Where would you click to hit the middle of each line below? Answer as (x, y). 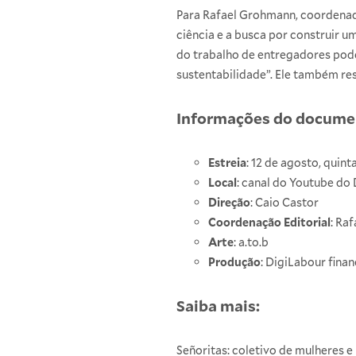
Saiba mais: (218, 306)
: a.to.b (251, 242)
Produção (234, 262)
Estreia (227, 163)
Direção (229, 203)
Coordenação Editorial (269, 222)
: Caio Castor (284, 203)
